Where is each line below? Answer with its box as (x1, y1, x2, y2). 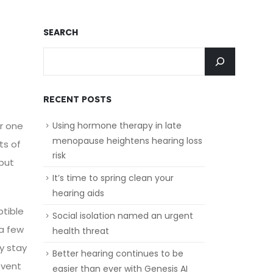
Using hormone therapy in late (52, 119, 182, 132)
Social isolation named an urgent (52, 209, 193, 222)
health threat (52, 225, 109, 238)
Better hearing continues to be (52, 247, 183, 260)
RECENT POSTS (43, 93, 112, 105)
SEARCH (43, 26, 78, 38)
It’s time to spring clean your (52, 171, 174, 184)
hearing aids (52, 186, 104, 199)
